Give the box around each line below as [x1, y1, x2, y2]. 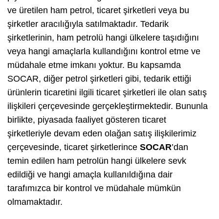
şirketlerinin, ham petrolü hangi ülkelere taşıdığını [7, 32, 199, 43]
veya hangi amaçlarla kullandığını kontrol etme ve [7, 46, 200, 56]
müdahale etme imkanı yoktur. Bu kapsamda [7, 60, 181, 70]
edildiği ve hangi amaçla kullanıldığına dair [7, 169, 173, 179]
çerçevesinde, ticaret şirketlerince [7, 142, 140, 152]
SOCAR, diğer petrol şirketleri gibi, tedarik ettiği [7, 73, 191, 84]
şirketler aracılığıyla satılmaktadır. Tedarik [7, 19, 169, 29]
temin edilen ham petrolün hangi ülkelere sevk [7, 155, 186, 166]
